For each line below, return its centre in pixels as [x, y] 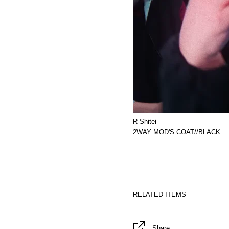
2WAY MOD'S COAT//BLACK [177, 132]
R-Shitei [145, 121]
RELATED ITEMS [159, 194]
